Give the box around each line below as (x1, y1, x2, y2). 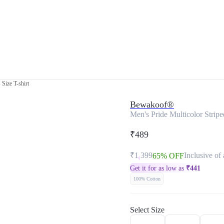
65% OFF (152, 151, 184, 160)
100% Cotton (133, 176, 160, 181)
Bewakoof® (130, 99, 174, 109)
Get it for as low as (130, 164, 186, 172)
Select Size (130, 205, 164, 214)
